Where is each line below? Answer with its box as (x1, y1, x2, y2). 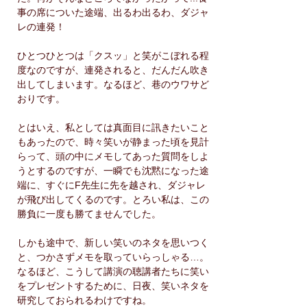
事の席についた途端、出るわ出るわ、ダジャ (17, 7, 209, 18)
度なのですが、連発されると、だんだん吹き (17, 64, 209, 75)
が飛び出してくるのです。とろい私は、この (17, 194, 209, 205)
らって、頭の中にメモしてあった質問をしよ (17, 151, 209, 162)
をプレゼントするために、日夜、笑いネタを (17, 280, 209, 291)
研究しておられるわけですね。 (17, 295, 151, 306)
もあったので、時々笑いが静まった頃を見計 (17, 136, 209, 147)
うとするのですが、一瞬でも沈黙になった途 (17, 165, 209, 176)
